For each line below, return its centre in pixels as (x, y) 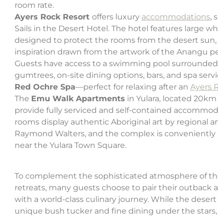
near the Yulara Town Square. (71, 145)
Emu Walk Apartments (78, 99)
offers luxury (117, 17)
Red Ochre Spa (45, 87)
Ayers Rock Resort (53, 17)
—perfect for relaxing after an (133, 87)
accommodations (176, 17)
